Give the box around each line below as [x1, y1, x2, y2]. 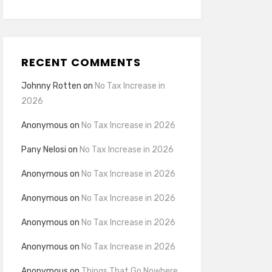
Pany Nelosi [21, 144, 66, 155]
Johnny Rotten [21, 81, 81, 91]
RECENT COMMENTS [21, 55, 141, 70]
